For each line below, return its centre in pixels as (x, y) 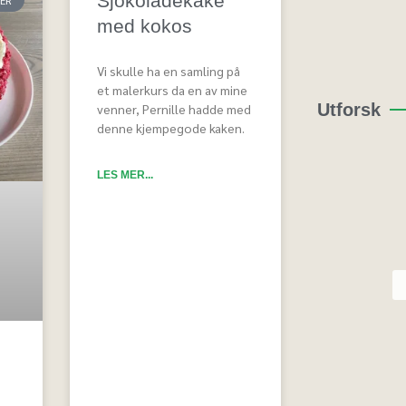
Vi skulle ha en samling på (169, 70)
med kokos (145, 25)
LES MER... (126, 174)
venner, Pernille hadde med (174, 108)
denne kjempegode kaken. (171, 127)
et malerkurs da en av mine (173, 89)
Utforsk (349, 110)
